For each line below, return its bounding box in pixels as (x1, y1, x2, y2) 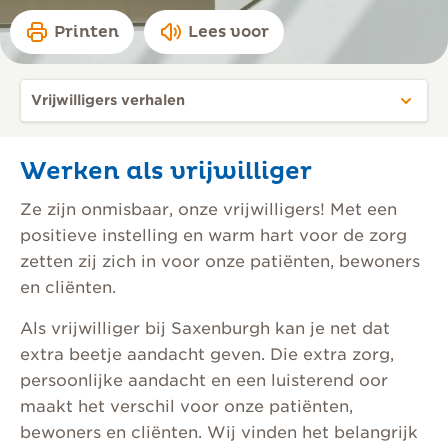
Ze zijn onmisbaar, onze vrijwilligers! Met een (20, 200, 397, 219)
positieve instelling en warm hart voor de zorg (20, 226, 407, 245)
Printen (54, 22, 119, 42)
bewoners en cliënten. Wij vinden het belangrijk (20, 423, 418, 442)
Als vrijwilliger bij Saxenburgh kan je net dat (20, 319, 390, 338)
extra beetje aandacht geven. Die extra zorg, (20, 345, 394, 364)
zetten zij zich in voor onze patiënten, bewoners (20, 252, 420, 271)
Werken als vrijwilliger (20, 157, 312, 187)
